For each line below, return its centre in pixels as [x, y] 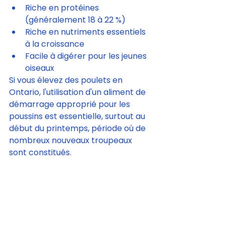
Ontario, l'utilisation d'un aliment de [78, 92]
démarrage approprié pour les [71, 104]
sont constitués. [40, 152]
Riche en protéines [63, 8]
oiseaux [40, 68]
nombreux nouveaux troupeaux [72, 140]
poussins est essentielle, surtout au [78, 116]
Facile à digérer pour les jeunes [87, 56]
